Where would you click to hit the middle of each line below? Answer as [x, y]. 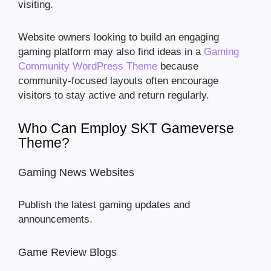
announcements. [55, 220]
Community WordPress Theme [88, 67]
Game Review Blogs [67, 253]
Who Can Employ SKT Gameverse [126, 129]
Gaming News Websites [76, 173]
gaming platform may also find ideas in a [111, 52]
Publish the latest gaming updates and [104, 205]
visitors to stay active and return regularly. [114, 96]
